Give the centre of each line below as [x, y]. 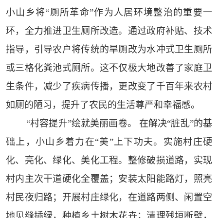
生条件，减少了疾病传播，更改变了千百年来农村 [109, 87]
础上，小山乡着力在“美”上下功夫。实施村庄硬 [109, 142]
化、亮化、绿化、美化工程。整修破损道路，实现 [109, 161]
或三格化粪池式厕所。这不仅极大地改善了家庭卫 [109, 68]
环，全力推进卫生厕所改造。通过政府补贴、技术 [109, 31]
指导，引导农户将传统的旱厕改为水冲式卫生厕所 [109, 50]
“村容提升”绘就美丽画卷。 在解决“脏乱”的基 [119, 124]
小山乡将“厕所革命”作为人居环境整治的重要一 [109, 13]
